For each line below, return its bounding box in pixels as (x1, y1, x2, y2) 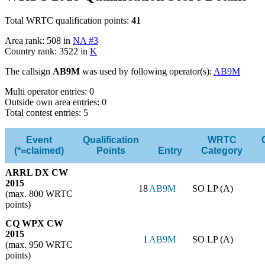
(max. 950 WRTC (5, 240, 73, 250)
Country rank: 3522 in (5, 46, 90, 57)
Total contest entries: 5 (5, 108, 88, 118)
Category (201, 146, 243, 156)
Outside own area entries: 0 (5, 97, 106, 108)
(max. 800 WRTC (5, 189, 73, 199)
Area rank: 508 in (5, 35, 73, 46)
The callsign (5, 66, 53, 77)
